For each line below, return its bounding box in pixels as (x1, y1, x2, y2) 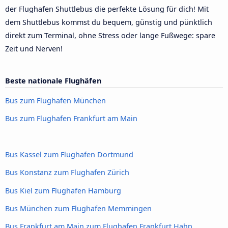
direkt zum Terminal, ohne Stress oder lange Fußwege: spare (5, 31, 215, 41)
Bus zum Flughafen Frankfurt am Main (5, 113, 137, 124)
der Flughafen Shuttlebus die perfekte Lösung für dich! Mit (5, 4, 209, 14)
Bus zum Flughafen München (5, 95, 106, 105)
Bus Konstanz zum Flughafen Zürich (5, 167, 129, 178)
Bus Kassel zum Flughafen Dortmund (5, 149, 133, 159)
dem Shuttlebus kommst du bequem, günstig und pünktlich (5, 17, 212, 27)
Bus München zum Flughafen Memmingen (5, 204, 152, 214)
